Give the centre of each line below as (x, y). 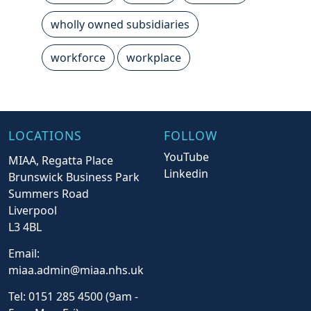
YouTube (186, 157)
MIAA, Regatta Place (61, 161)
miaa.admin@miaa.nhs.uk (76, 270)
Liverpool (33, 211)
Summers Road (49, 194)
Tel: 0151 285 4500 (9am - (73, 296)
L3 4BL (25, 227)
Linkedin (186, 173)
